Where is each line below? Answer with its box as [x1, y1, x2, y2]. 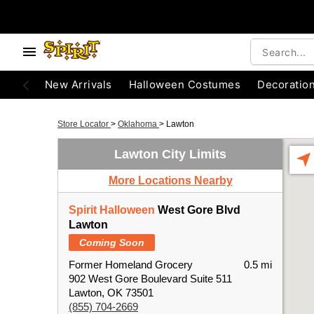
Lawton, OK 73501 [69, 287, 153, 299]
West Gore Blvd [155, 204, 240, 216]
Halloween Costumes [128, 78, 241, 91]
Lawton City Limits [114, 147, 226, 161]
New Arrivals [45, 78, 112, 91]
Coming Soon [79, 237, 144, 248]
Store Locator [57, 119, 111, 129]
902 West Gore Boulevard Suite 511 [69, 273, 232, 285]
